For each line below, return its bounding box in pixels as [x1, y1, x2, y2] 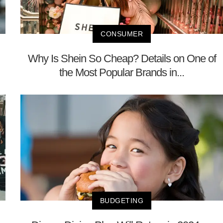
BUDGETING [100, 197, 144, 205]
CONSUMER [101, 30, 143, 38]
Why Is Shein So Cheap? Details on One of [27, 52, 216, 65]
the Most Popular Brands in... [59, 66, 184, 79]
